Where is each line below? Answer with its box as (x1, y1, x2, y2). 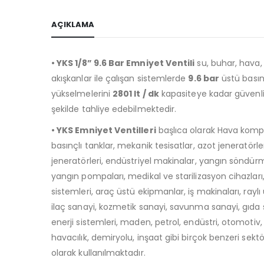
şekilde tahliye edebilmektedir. (51, 103, 177, 115)
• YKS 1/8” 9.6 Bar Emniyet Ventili (51, 57, 195, 69)
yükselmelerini (51, 87, 113, 100)
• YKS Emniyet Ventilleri (51, 124, 156, 136)
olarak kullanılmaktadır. (51, 246, 146, 259)
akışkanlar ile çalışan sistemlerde (51, 72, 189, 84)
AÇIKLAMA (51, 18, 94, 30)
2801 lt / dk (113, 87, 159, 100)
